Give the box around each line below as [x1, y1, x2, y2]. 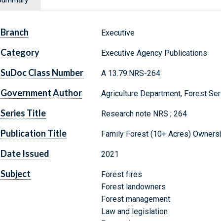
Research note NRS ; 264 [101, 109, 187, 119]
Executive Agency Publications [101, 48, 207, 58]
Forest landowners [101, 182, 166, 192]
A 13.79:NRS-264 [101, 69, 160, 78]
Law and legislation [101, 207, 168, 217]
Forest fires [101, 170, 142, 180]
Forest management [101, 194, 170, 204]
